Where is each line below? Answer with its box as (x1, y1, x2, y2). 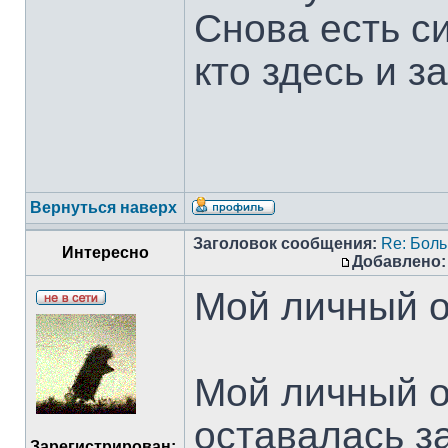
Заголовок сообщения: (193, 235, 377, 252)
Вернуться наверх (30, 199, 177, 216)
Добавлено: (352, 253, 446, 270)
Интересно (61, 244, 149, 261)
